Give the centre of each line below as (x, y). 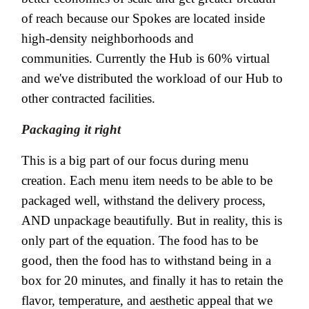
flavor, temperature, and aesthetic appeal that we (147, 300)
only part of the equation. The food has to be (140, 240)
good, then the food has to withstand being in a (146, 260)
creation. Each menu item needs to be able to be (147, 180)
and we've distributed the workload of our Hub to (152, 78)
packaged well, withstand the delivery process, (143, 200)
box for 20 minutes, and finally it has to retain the (152, 280)
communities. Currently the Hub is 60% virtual (146, 58)
